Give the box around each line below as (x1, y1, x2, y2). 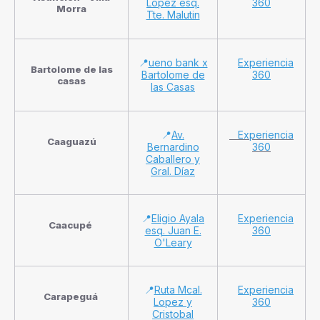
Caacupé (49, 219, 94, 231)
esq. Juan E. (144, 224, 201, 236)
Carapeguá (43, 290, 100, 302)
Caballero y (146, 152, 200, 165)
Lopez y (154, 295, 192, 308)
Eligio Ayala (151, 211, 204, 224)
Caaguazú (46, 135, 96, 147)
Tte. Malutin (146, 8, 200, 21)
